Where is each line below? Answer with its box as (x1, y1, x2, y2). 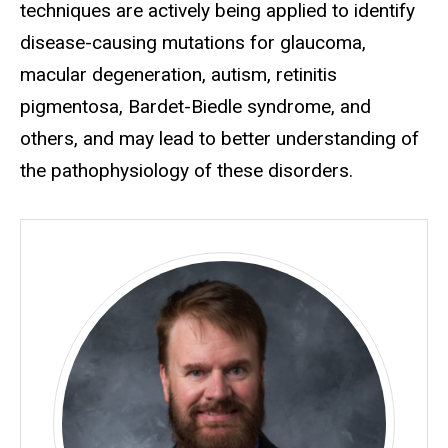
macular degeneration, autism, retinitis (20, 63, 337, 87)
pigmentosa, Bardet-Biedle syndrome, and (20, 95, 371, 119)
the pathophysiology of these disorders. (20, 159, 358, 183)
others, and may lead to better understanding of (20, 127, 419, 151)
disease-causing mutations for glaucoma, (20, 31, 366, 55)
